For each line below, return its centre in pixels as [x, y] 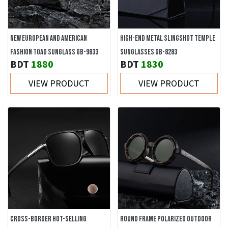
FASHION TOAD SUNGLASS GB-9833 [54, 52]
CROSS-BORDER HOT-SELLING [48, 219]
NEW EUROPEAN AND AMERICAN [49, 38]
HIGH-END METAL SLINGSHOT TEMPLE [168, 38]
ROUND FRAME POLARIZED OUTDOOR [166, 219]
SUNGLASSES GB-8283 [149, 52]
